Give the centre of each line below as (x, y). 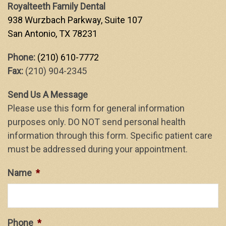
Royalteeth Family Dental (56, 6)
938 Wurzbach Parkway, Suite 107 (75, 20)
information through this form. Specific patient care (110, 135)
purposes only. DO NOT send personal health (97, 122)
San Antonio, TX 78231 (52, 34)
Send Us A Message (48, 95)
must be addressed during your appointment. (98, 149)
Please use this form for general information (96, 108)
